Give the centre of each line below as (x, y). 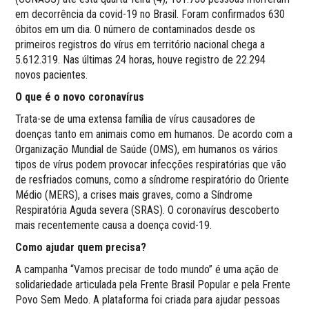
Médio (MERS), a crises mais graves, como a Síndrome (134, 195)
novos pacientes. (52, 74)
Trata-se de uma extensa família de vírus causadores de (136, 119)
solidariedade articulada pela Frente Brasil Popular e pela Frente (153, 284)
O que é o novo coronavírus (80, 97)
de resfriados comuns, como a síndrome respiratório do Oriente (152, 179)
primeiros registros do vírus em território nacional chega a (140, 44)
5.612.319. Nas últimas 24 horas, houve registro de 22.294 (141, 59)
